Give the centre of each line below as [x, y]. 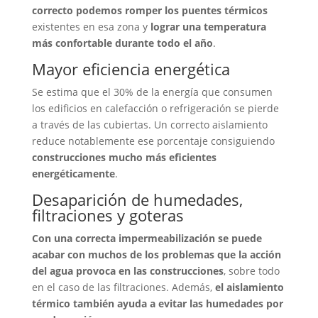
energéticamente [73, 174]
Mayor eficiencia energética [131, 69]
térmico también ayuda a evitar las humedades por [157, 304]
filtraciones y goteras [108, 215]
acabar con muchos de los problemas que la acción [156, 255]
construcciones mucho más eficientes [124, 158]
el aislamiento [249, 287]
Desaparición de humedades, [137, 200]
